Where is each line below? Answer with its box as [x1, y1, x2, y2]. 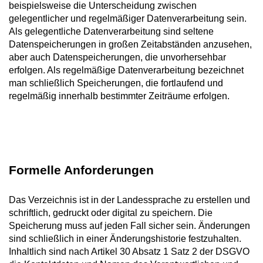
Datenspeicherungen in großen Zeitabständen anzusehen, [9, 39, 252, 49]
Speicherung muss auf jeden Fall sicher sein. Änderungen [9, 220, 250, 231]
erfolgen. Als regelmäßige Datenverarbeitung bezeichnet [9, 65, 244, 75]
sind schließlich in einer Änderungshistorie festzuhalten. [9, 233, 241, 244]
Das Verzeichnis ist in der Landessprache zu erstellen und [9, 194, 250, 205]
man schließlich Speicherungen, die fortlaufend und [9, 77, 223, 88]
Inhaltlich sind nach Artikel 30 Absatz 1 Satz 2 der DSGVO [9, 246, 249, 257]
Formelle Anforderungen [9, 163, 154, 177]
